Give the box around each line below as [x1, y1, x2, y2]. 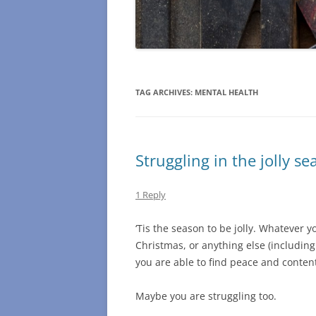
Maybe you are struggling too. [135, 289, 276, 303]
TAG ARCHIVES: [135, 87, 195, 98]
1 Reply [135, 188, 166, 202]
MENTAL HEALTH [195, 87, 258, 98]
